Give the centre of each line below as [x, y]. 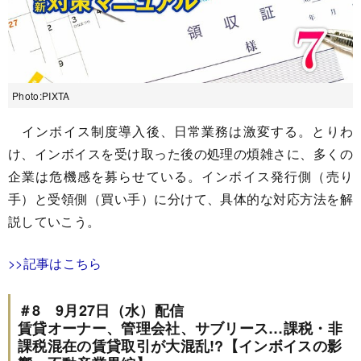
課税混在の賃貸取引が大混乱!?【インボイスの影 [180, 345]
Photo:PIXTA [41, 95]
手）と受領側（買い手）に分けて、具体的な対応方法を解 [180, 198]
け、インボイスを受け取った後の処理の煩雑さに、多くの [180, 153]
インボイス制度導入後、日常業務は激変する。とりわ [180, 131]
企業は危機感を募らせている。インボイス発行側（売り [180, 176]
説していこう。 [54, 221]
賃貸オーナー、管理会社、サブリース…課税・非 [180, 328]
